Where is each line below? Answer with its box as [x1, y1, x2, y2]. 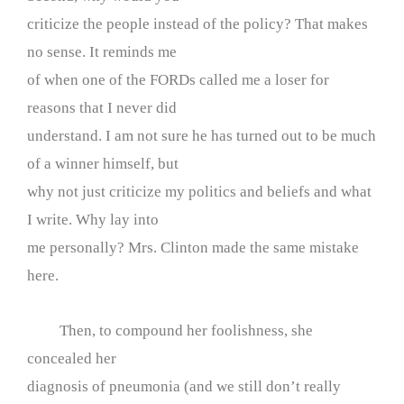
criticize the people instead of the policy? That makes [27, 15, 368, 32]
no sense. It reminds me [27, 43, 177, 60]
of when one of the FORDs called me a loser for [27, 71, 329, 88]
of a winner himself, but [27, 155, 179, 172]
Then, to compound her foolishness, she [27, 321, 313, 339]
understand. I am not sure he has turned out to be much [27, 127, 376, 144]
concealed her [27, 349, 116, 367]
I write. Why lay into [27, 211, 159, 228]
